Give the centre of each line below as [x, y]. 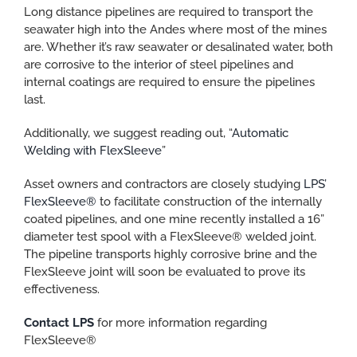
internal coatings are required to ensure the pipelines [169, 82]
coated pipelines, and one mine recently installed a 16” [174, 219]
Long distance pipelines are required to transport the [169, 12]
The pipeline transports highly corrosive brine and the [171, 254]
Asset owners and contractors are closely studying [164, 184]
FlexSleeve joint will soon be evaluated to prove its [165, 271]
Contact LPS [61, 322]
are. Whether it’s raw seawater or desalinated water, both [178, 47]
